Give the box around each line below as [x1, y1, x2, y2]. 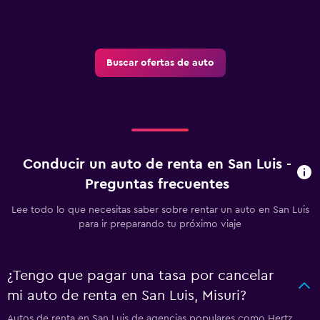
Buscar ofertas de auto [106, 57, 214, 68]
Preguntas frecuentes [84, 176, 229, 191]
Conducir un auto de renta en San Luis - [22, 156, 291, 171]
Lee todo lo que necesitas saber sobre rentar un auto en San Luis [11, 204, 309, 215]
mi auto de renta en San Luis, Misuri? [7, 288, 246, 303]
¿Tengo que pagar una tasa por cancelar [7, 268, 274, 283]
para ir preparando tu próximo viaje [79, 219, 241, 229]
